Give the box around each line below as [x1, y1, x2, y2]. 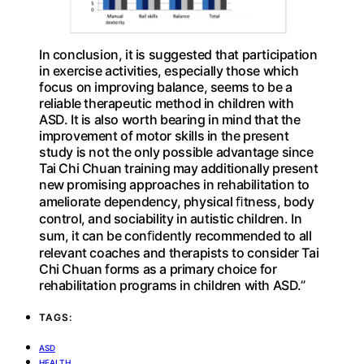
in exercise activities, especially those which [39, 62, 299, 79]
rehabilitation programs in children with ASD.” [39, 276, 305, 293]
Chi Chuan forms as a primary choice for [39, 260, 277, 277]
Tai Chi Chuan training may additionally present [39, 159, 318, 176]
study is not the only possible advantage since [39, 143, 314, 160]
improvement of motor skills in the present [39, 127, 289, 144]
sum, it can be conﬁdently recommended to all [39, 227, 312, 244]
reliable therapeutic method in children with [39, 94, 294, 111]
